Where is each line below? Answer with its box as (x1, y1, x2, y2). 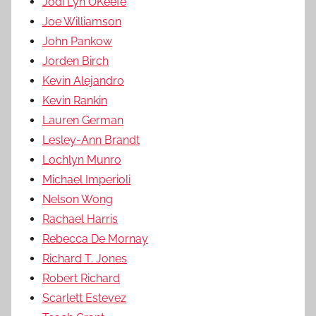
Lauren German (42, 113, 123, 127)
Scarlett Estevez (42, 291, 126, 305)
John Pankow (42, 34, 112, 48)
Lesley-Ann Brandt (42, 133, 140, 147)
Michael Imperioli (42, 172, 130, 186)
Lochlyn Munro (42, 152, 121, 166)
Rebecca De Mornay (42, 231, 148, 245)
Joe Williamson (42, 14, 121, 28)
